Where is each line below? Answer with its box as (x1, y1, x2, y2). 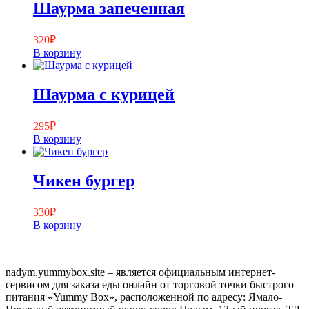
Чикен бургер (33, 171, 134, 190)
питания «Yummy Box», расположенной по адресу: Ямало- (6, 290, 282, 303)
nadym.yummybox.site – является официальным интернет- (6, 266, 275, 278)
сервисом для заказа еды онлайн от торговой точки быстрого (6, 278, 294, 290)
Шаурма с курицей (33, 86, 175, 104)
